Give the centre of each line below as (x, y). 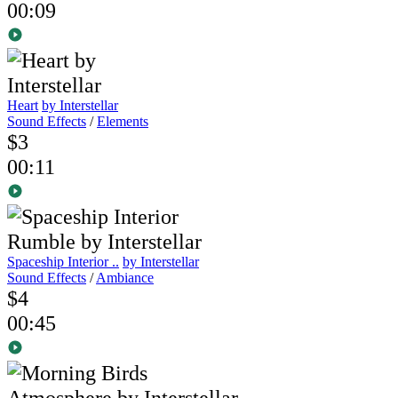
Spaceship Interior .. (63, 262)
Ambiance (125, 278)
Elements (123, 122)
